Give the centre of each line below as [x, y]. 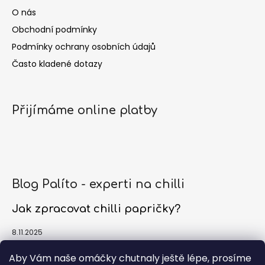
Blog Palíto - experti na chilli [98, 185]
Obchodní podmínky [54, 30]
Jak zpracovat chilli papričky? [96, 209]
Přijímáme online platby [85, 111]
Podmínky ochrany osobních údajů [84, 47]
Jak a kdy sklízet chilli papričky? [102, 250]
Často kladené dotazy [57, 64]
